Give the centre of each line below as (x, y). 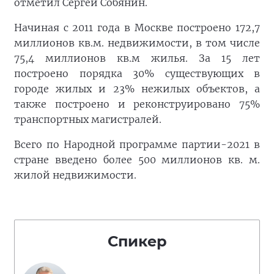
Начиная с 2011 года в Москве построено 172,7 (137, 28)
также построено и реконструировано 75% (137, 104)
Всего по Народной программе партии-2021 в (137, 144)
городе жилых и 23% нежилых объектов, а (137, 89)
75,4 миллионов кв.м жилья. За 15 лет (137, 58)
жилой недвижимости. (75, 175)
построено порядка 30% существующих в (137, 73)
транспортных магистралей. (88, 119)
